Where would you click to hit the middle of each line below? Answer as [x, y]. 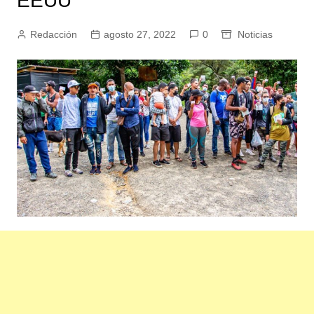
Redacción [53, 34]
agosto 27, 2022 [139, 34]
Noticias [255, 34]
